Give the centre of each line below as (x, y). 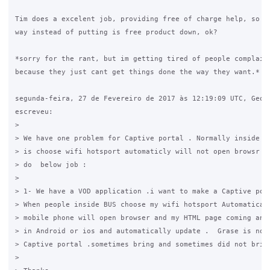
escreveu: (34, 112)
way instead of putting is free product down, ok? (116, 32)
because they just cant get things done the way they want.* (137, 72)
